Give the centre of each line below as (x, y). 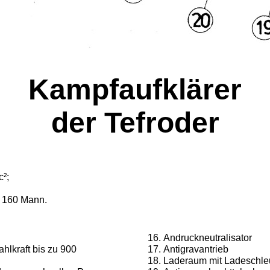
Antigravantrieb (196, 249)
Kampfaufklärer (135, 89)
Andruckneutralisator (208, 238)
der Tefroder (135, 123)
